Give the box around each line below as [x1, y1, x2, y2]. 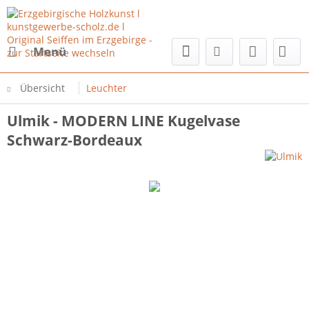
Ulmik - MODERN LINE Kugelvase [7, 111, 240, 130]
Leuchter [86, 81, 127, 94]
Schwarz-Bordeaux [7, 130, 142, 150]
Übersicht [20, 81, 65, 94]
